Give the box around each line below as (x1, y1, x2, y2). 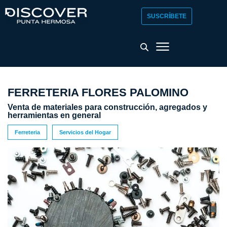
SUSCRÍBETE (146, 13, 186, 20)
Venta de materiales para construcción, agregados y (8, 103, 207, 111)
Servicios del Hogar (59, 129, 111, 135)
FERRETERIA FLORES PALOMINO (8, 86, 188, 99)
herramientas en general (8, 111, 101, 120)
